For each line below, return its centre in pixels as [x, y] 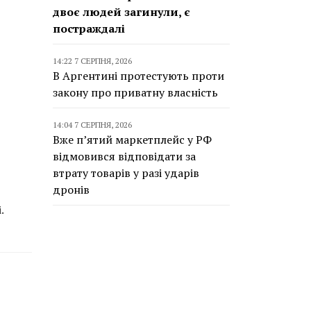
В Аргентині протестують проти [138, 76]
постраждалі [89, 28]
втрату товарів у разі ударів [126, 173]
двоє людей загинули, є [121, 12]
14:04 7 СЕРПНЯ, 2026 [92, 125]
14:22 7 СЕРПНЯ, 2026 [92, 61]
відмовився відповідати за [124, 156]
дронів [71, 190]
